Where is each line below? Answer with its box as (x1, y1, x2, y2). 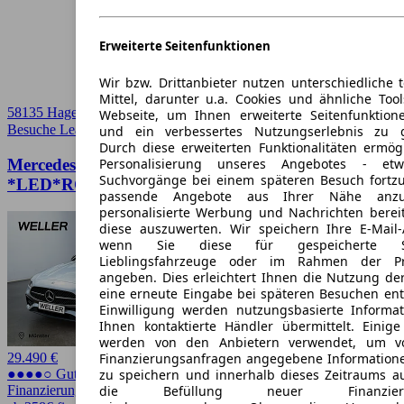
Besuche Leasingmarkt (7, 122, 137, 138)
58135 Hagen (7, 105, 85, 121)
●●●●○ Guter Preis (7, 366, 120, 382)
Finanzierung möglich (7, 382, 132, 399)
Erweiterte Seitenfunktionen (99, 38, 271, 55)
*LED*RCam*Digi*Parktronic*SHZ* (7, 174, 292, 194)
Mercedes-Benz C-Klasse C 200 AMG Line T (7, 154, 335, 174)
